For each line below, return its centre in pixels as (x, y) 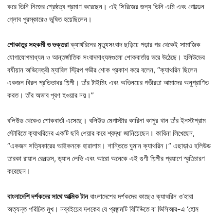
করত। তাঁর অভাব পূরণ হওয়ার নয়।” (51, 95)
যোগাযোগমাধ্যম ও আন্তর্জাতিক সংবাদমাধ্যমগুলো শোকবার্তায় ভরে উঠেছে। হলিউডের (106, 57)
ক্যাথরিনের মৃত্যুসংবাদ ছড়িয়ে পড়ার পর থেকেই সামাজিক (135, 44)
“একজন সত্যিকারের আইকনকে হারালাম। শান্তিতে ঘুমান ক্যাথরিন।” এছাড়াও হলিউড (109, 145)
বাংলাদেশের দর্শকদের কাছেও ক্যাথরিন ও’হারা (141, 196)
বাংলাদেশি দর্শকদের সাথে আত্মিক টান (48, 196)
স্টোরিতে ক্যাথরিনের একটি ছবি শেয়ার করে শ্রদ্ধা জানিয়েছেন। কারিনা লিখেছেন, (101, 133)
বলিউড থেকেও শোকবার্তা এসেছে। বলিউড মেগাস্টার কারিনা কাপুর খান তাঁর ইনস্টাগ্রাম (107, 120)
